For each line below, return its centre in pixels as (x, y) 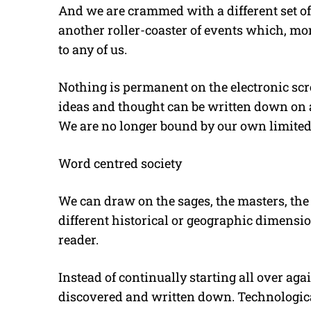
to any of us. (93, 50)
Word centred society (120, 163)
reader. (78, 240)
